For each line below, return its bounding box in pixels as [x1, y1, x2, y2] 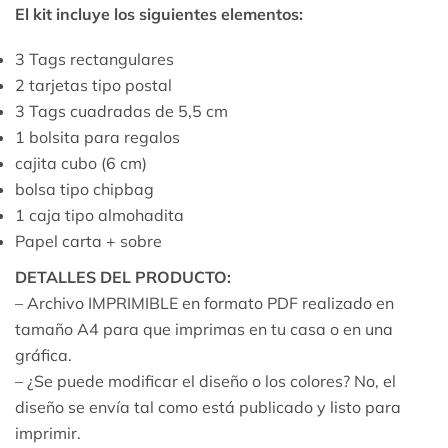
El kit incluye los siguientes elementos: [15, 3, 303, 24]
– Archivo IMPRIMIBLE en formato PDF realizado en [15, 292, 394, 313]
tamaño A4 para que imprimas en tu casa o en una [15, 318, 393, 339]
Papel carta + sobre [15, 230, 162, 251]
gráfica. [15, 344, 72, 365]
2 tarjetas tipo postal [15, 74, 172, 95]
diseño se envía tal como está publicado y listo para [15, 396, 401, 417]
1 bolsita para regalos [15, 126, 180, 147]
